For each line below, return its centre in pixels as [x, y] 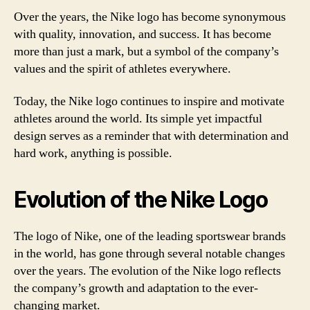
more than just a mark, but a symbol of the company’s [146, 51]
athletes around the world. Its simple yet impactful [138, 119]
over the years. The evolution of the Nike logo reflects [147, 271]
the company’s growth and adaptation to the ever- [136, 288]
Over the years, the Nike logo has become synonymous [150, 17]
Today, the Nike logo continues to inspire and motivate [149, 101]
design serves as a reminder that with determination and [151, 136]
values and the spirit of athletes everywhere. [122, 69]
